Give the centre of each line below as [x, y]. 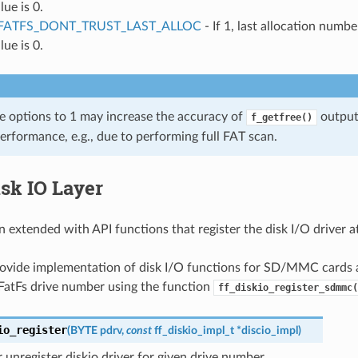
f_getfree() [281, 117]
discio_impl [269, 330]
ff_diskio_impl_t [194, 330]
